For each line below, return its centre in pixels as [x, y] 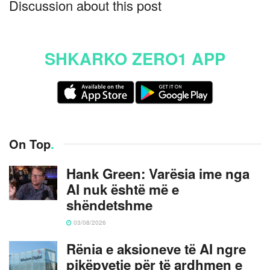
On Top [30, 143]
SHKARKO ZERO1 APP [135, 58]
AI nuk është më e [123, 189]
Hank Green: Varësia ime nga [158, 173]
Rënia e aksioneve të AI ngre [156, 249]
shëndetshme [109, 205]
